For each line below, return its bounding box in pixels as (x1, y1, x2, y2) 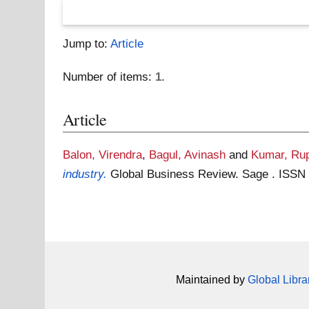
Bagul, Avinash (149, 148, 226, 161)
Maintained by (175, 273, 248, 286)
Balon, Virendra (63, 148, 143, 161)
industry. (63, 167, 108, 181)
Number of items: (63, 70, 156, 83)
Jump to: (63, 37, 111, 50)
